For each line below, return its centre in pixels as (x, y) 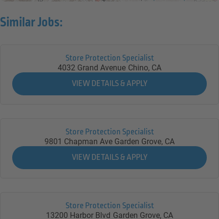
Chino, (140, 68)
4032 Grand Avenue (92, 68)
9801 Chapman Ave (78, 142)
